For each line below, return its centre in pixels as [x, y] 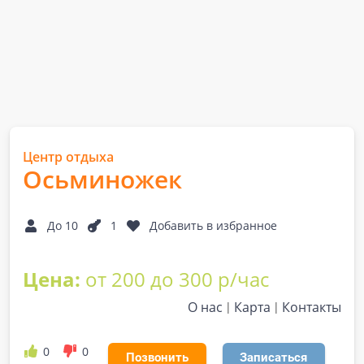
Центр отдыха [68, 157]
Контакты [312, 307]
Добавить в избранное [213, 225]
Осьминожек [102, 179]
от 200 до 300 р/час [177, 279]
